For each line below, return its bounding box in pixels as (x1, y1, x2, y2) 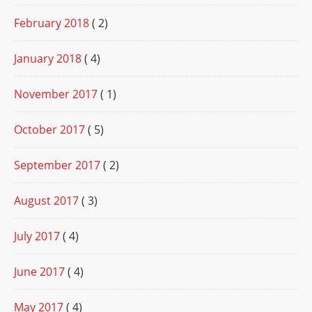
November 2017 (14, 86, 97, 102)
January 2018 (14, 51, 81, 67)
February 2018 (14, 15, 89, 31)
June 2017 (14, 264, 65, 280)
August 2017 (14, 193, 79, 209)
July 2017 (14, 228, 60, 244)
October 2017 (14, 122, 85, 138)
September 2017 (14, 157, 100, 173)
